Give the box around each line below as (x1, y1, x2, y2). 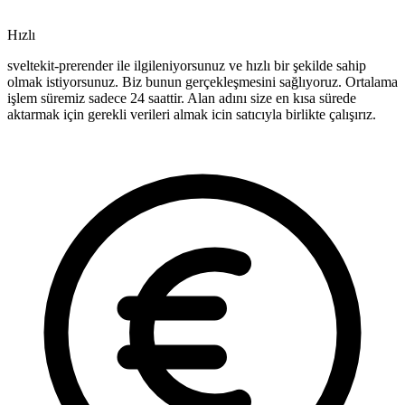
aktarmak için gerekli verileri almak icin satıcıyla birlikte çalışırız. (7, 107, 376, 123)
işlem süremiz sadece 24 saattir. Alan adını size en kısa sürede (7, 90, 356, 107)
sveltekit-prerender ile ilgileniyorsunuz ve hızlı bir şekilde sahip (7, 58, 366, 74)
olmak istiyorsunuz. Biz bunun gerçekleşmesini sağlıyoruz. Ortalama (7, 74, 398, 90)
